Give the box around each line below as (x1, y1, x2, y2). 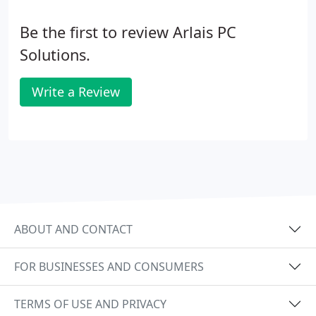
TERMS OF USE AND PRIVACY (14, 296, 166, 312)
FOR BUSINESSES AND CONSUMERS (14, 258, 204, 274)
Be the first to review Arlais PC (20, 22, 236, 42)
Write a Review (32, 83, 120, 100)
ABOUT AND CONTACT (14, 221, 133, 237)
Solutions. (20, 44, 90, 65)
